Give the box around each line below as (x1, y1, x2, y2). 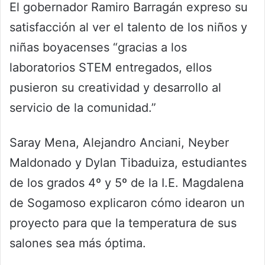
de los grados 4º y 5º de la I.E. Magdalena (9, 175, 244, 190)
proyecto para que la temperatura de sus (9, 215, 237, 230)
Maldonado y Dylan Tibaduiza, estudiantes (9, 155, 247, 170)
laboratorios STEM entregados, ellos (9, 60, 212, 75)
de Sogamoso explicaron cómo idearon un (9, 195, 245, 210)
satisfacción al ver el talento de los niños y (9, 20, 247, 34)
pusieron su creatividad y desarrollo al (9, 80, 221, 95)
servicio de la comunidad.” (9, 100, 156, 115)
